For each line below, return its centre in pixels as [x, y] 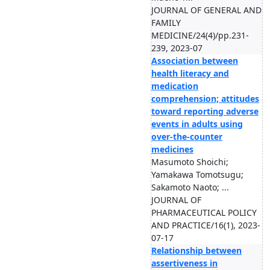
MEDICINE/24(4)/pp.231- [200, 35]
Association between [195, 61]
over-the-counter [187, 137]
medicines [172, 149]
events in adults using [197, 124]
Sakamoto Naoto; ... [190, 187]
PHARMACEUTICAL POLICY [204, 212]
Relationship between [196, 250]
